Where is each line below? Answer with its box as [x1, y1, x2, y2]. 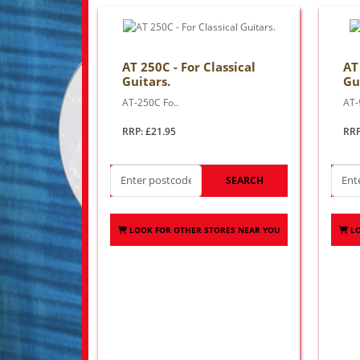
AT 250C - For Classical [122, 58, 256, 75]
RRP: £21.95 [122, 124, 176, 138]
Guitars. [122, 72, 170, 89]
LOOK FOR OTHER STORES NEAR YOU [129, 223, 280, 235]
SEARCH [226, 173, 264, 187]
